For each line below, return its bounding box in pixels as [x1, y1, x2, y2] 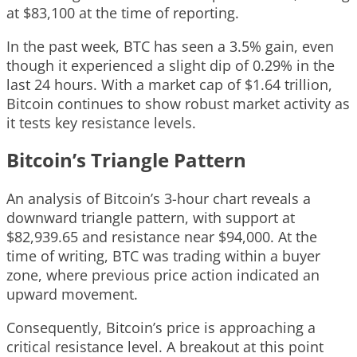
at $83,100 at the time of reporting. [6, 2, 239, 22]
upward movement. [6, 284, 138, 304]
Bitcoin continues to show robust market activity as [6, 93, 350, 113]
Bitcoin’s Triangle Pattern [6, 146, 246, 173]
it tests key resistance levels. [6, 112, 196, 132]
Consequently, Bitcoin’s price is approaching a [6, 317, 316, 337]
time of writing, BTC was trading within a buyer [6, 245, 320, 265]
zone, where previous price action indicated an [6, 265, 320, 284]
